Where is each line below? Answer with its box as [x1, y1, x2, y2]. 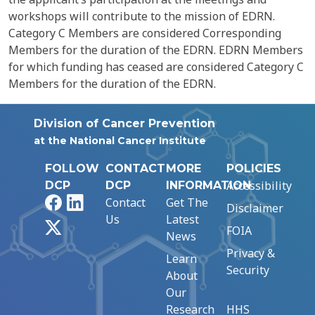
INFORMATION [166, 179, 251, 192]
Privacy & [226, 245, 275, 261]
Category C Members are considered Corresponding [8, 25, 281, 41]
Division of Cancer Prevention [34, 117, 215, 130]
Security [226, 262, 269, 278]
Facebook [60, 194, 110, 210]
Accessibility [226, 178, 292, 193]
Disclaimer [226, 200, 283, 216]
